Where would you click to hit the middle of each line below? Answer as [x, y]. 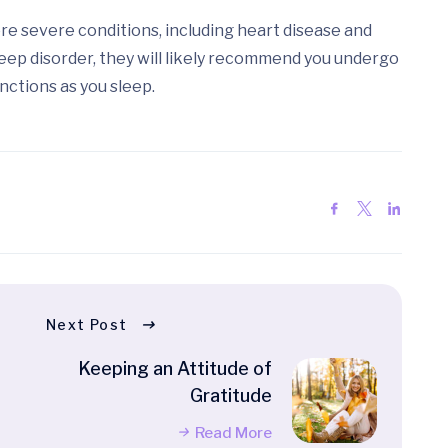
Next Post [87, 325]
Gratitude [231, 396]
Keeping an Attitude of [175, 369]
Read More [233, 433]
